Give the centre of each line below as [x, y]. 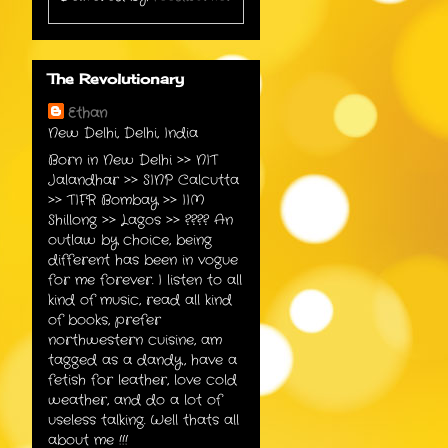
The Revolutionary [116, 78]
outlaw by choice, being [130, 239]
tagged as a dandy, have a [142, 359]
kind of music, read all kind [140, 299]
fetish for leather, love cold [142, 379]
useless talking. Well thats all [143, 419]
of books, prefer [104, 319]
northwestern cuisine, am [135, 339]
